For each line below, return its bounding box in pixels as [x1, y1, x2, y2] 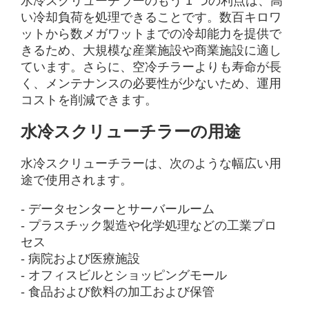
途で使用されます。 [21, 172, 133, 187]
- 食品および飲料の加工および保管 [21, 284, 215, 299]
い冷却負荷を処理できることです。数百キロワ [21, 10, 282, 24]
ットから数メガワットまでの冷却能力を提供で [21, 26, 282, 41]
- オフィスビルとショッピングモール [21, 268, 228, 282]
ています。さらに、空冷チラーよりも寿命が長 [21, 59, 282, 74]
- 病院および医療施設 [21, 251, 141, 266]
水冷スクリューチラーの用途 [21, 121, 241, 141]
